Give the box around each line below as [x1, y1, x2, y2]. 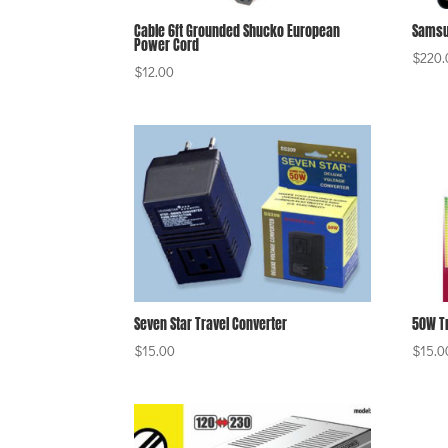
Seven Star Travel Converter [134, 314, 288, 336]
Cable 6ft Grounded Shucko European [134, 20, 341, 42]
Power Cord [134, 34, 200, 56]
